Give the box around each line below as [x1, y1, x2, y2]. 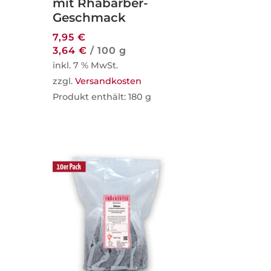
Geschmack [53, 10, 126, 25]
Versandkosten [75, 75, 142, 87]
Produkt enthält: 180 [53, 91, 146, 102]
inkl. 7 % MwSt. [53, 59, 119, 71]
